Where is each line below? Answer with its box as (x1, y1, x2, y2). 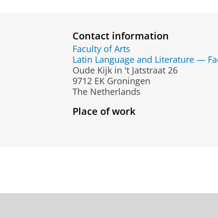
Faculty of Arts (73, 42, 130, 54)
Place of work (73, 104, 135, 118)
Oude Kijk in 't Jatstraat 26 (73, 64, 178, 76)
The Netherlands (73, 85, 141, 97)
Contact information (73, 29, 169, 43)
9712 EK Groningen (73, 74, 150, 87)
